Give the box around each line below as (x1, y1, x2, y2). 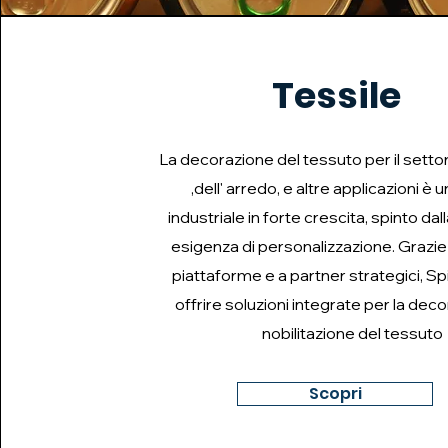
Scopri (308, 382, 362, 405)
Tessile (271, 70, 401, 121)
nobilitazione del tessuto (261, 323, 443, 343)
